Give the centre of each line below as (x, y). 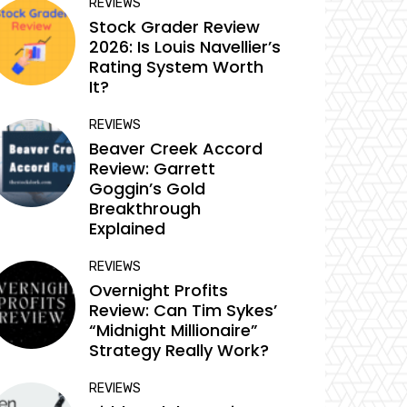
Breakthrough (145, 209)
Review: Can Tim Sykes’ (184, 311)
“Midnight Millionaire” (174, 331)
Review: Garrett (153, 169)
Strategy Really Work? (179, 351)
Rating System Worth (177, 67)
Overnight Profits (159, 291)
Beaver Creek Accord (176, 149)
